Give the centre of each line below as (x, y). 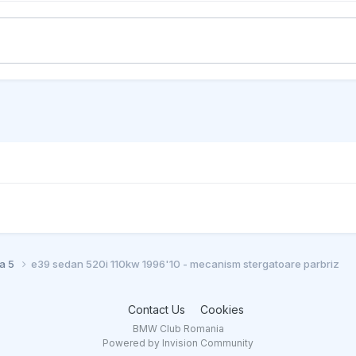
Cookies (222, 309)
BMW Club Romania (178, 328)
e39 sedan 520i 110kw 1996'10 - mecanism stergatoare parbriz (185, 263)
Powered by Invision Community (178, 342)
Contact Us (156, 309)
